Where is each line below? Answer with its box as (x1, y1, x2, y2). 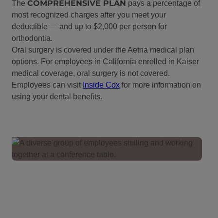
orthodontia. (12, 34, 53, 42)
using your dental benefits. (12, 92, 102, 101)
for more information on (120, 80, 201, 89)
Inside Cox (83, 80, 120, 89)
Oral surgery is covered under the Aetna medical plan (12, 45, 194, 54)
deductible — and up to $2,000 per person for (12, 22, 167, 31)
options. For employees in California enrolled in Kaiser (12, 57, 199, 66)
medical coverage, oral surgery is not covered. (12, 69, 170, 77)
